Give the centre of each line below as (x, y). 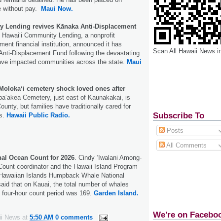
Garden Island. (116, 193)
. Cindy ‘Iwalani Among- (108, 157)
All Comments (185, 145)
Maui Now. (57, 8)
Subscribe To (179, 115)
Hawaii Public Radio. (38, 115)
